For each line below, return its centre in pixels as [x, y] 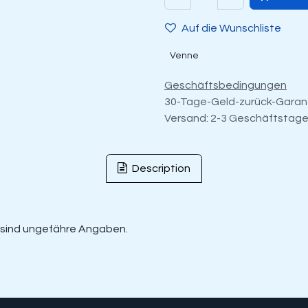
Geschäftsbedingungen [225, 85]
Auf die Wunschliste [231, 28]
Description [160, 168]
